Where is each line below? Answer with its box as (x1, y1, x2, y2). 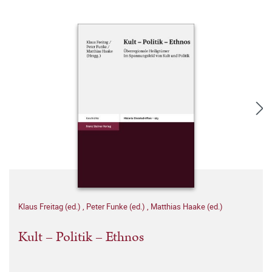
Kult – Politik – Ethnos (18, 227, 144, 248)
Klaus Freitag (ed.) (18, 201, 83, 212)
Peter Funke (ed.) (86, 201, 147, 212)
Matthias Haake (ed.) (151, 201, 223, 212)
